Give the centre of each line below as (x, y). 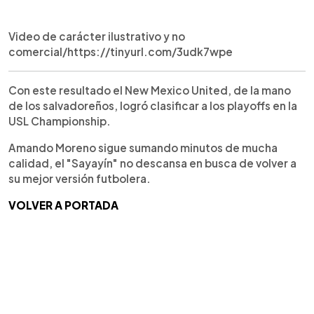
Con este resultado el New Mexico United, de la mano (150, 90)
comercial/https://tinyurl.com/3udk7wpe (121, 52)
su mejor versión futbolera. (80, 178)
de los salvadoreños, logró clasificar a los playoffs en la (153, 105)
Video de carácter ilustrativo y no (97, 36)
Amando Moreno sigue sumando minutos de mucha (143, 148)
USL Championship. (60, 121)
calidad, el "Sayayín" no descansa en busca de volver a (152, 163)
